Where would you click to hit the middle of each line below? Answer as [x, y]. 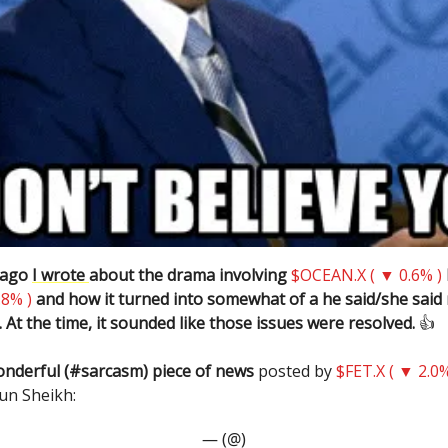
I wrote [60, 275]
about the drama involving [190, 275]
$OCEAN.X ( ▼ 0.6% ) [366, 275]
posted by [295, 371]
